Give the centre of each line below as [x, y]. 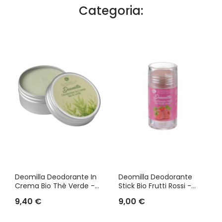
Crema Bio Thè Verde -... [57, 186]
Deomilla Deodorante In [56, 177]
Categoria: [111, 11]
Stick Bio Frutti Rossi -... [157, 186]
